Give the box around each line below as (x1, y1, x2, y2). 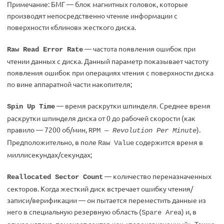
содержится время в (134, 137, 203, 146)
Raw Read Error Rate (7, 45, 83, 53)
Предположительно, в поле (7, 137, 98, 146)
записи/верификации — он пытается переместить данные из (7, 195, 206, 204)
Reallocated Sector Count (7, 173, 103, 181)
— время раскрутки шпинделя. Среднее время (55, 101, 210, 110)
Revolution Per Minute (112, 126, 196, 134)
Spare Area (141, 208, 181, 216)
